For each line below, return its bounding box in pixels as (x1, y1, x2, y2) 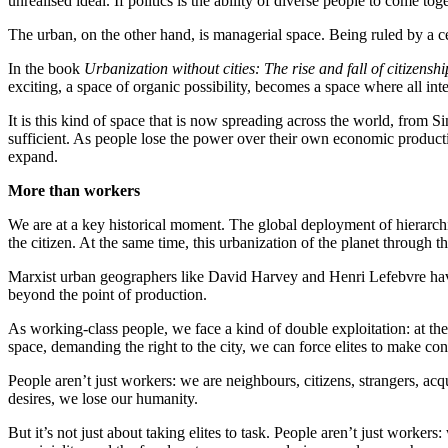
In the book (8, 59, 84, 77)
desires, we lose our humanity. (8, 389, 198, 407)
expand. (8, 147, 58, 165)
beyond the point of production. (8, 285, 207, 303)
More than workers (8, 181, 140, 199)
